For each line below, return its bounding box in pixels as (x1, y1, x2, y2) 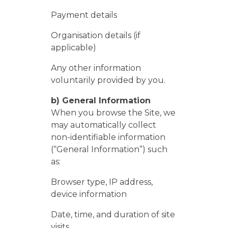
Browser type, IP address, (51, 177, 153, 187)
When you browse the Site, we (51, 108, 176, 118)
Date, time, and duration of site (51, 210, 175, 219)
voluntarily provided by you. (51, 75, 165, 85)
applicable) (51, 43, 96, 52)
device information (51, 189, 127, 199)
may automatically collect (51, 120, 156, 130)
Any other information (51, 63, 141, 73)
